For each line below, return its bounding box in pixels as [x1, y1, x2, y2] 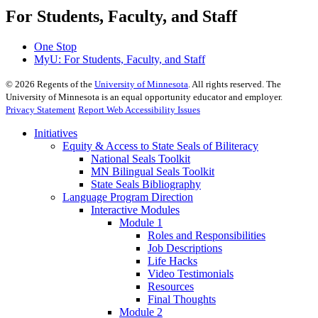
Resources [148, 280, 194, 293]
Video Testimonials [148, 268, 234, 280]
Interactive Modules [91, 204, 180, 216]
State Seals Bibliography [91, 178, 201, 191]
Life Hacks [148, 255, 197, 268]
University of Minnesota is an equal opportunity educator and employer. [6, 92, 283, 103]
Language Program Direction [62, 191, 193, 204]
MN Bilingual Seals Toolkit [91, 165, 214, 178]
